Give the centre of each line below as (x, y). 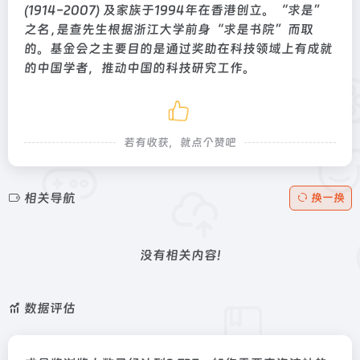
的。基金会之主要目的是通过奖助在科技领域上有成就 (178, 49)
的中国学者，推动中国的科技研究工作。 (140, 68)
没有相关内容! (180, 255)
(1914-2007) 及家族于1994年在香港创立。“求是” (175, 10)
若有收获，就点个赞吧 (180, 142)
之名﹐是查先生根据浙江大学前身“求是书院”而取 (169, 29)
